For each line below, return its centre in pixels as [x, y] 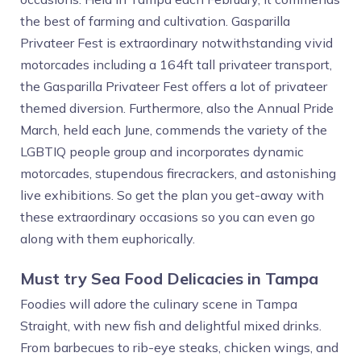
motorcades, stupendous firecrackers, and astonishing [178, 173]
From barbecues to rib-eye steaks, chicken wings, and [179, 347]
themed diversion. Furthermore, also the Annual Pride [177, 108]
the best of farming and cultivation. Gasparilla [155, 21]
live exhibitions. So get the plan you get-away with [172, 195]
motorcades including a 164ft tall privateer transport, [176, 64]
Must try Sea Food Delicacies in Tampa [169, 278]
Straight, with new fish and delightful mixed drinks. [171, 326]
